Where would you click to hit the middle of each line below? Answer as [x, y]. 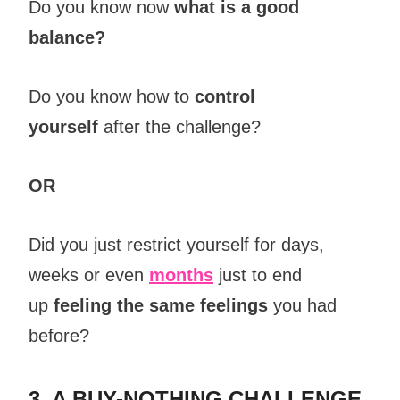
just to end [258, 275]
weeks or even [89, 275]
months [181, 275]
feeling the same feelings [161, 306]
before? [62, 336]
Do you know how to [112, 97]
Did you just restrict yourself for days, [176, 245]
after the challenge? [182, 127]
